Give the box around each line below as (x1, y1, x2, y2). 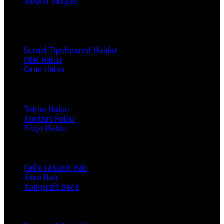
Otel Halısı (24, 55, 62, 65)
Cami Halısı (24, 65, 65, 75)
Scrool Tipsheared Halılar (24, 46, 118, 56)
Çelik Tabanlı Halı (24, 163, 87, 173)
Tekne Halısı (24, 104, 69, 114)
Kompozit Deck (24, 182, 79, 192)
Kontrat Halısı (24, 114, 75, 124)
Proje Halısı (24, 123, 66, 133)
